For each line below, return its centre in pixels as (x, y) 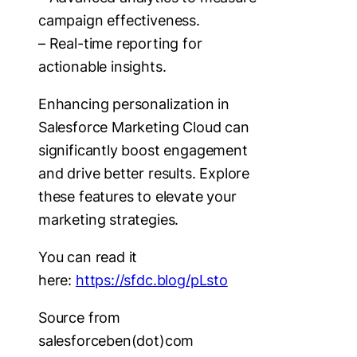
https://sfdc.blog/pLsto (151, 280)
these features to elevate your (137, 196)
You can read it (88, 257)
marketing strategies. (109, 219)
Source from (80, 317)
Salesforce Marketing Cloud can (144, 127)
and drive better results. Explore (144, 173)
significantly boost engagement (143, 150)
